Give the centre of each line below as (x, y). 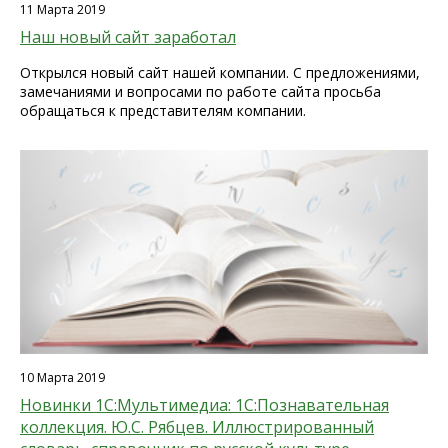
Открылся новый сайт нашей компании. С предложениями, (220, 72)
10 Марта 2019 (62, 377)
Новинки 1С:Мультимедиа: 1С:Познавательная (204, 405)
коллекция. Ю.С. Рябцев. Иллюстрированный (197, 427)
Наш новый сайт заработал (128, 37)
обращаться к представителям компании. (163, 110)
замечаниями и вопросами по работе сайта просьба (200, 91)
